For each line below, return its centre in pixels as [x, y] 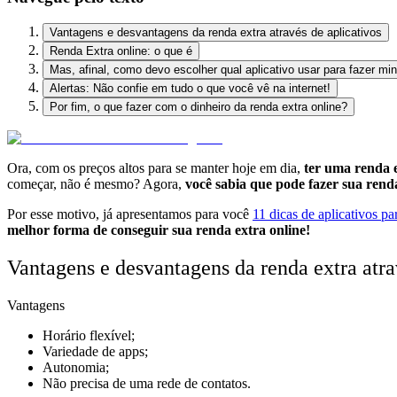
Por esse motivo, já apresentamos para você [130, 214]
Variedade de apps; [95, 352]
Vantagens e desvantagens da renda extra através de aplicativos [216, 33]
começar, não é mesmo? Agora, [96, 184]
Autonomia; [76, 368]
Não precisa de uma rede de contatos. [147, 384]
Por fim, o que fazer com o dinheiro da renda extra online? [198, 107]
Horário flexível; [89, 336]
